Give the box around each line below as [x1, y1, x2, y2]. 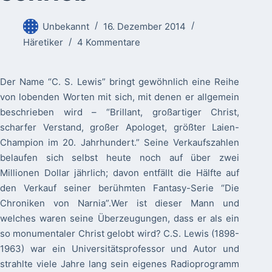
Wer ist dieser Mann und [110, 197, 240, 209]
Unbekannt [42, 20, 89, 32]
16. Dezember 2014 [103, 20, 186, 32]
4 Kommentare [76, 36, 140, 49]
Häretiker [22, 36, 63, 49]
